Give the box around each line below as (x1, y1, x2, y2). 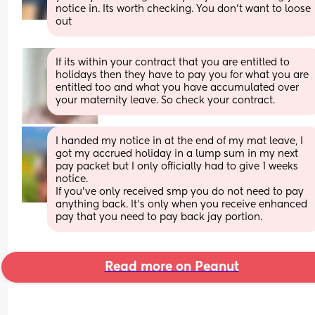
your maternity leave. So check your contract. (56, 95, 276, 105)
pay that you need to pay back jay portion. (56, 212, 263, 222)
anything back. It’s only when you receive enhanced (56, 199, 308, 210)
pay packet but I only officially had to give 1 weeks (56, 161, 299, 172)
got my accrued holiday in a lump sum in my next (56, 148, 299, 159)
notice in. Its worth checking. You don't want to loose (56, 4, 311, 14)
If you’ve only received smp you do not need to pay (56, 186, 304, 197)
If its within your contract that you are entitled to (56, 57, 290, 67)
